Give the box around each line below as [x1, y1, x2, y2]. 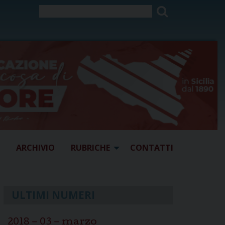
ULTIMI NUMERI [12, 187, 95, 202]
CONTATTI [130, 142, 173, 154]
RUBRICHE [71, 142, 110, 154]
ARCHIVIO [16, 142, 55, 154]
